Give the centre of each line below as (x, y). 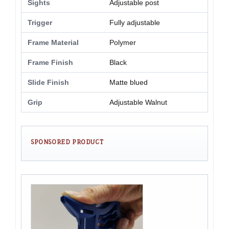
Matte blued (129, 83)
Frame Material (53, 43)
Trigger (40, 23)
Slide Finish (48, 83)
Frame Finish (50, 63)
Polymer (123, 43)
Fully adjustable (135, 23)
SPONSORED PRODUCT (67, 142)
